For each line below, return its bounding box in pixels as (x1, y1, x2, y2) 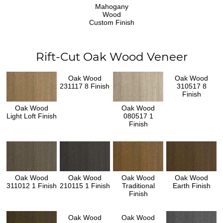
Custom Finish (89, 18, 134, 26)
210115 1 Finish (59, 181, 110, 190)
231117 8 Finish (60, 82, 110, 90)
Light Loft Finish (6, 111, 57, 120)
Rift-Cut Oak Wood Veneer (35, 49, 188, 64)
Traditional (121, 181, 155, 190)
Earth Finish (172, 181, 211, 190)
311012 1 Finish (6, 181, 57, 190)
